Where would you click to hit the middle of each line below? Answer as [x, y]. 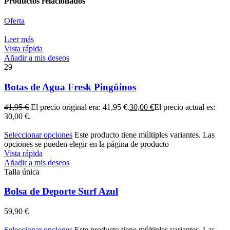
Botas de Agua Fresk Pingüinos [70, 87]
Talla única [22, 171]
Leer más [19, 40]
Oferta [14, 21]
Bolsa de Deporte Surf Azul [61, 191]
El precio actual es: [185, 107]
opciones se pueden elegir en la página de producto [87, 144]
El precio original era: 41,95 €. [80, 107]
